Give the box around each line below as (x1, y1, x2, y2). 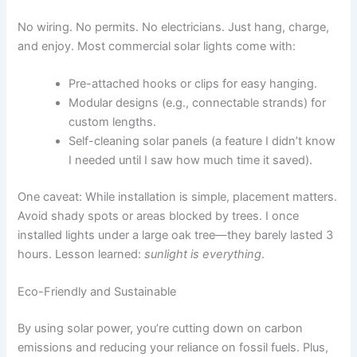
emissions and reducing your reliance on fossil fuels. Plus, (18, 340, 329, 355)
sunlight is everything (144, 247, 262, 262)
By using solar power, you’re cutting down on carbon (18, 321, 304, 336)
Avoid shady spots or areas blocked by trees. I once (18, 209, 300, 224)
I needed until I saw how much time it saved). (69, 153, 313, 168)
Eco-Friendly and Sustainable (18, 284, 177, 300)
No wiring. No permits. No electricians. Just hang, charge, (18, 19, 330, 34)
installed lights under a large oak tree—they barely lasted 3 (18, 228, 334, 243)
